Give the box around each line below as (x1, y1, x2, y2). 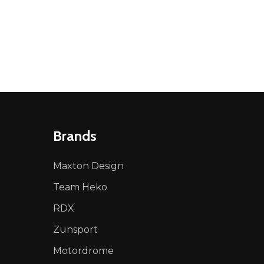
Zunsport (52, 223, 98, 235)
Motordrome (52, 245, 114, 256)
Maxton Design (52, 160, 124, 171)
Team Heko (52, 181, 107, 193)
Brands (52, 127, 97, 144)
